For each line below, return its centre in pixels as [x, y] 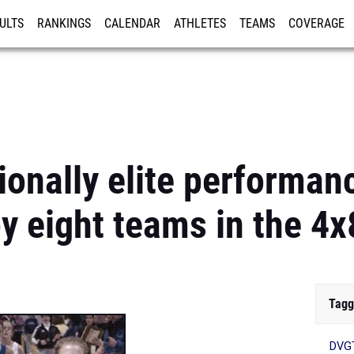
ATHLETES [200, 24]
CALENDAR [132, 24]
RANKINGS [64, 24]
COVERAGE [316, 24]
